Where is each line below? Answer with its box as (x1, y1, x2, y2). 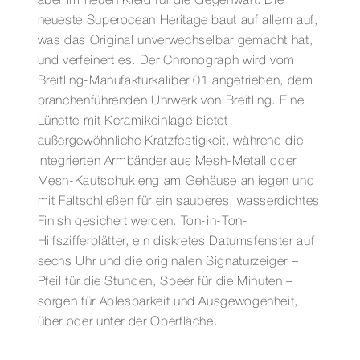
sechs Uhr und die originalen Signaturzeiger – (37, 256, 299, 268)
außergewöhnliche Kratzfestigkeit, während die (37, 135, 304, 147)
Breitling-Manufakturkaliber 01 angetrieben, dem (37, 75, 313, 87)
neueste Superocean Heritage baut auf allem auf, (37, 14, 318, 27)
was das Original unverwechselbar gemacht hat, (37, 35, 313, 47)
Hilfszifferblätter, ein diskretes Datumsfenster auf (37, 235, 315, 247)
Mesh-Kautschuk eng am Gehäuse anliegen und (37, 175, 315, 187)
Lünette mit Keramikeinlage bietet (37, 115, 228, 127)
